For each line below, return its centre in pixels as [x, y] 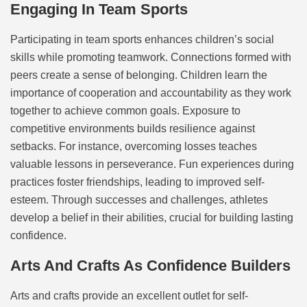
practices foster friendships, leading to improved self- [137, 182]
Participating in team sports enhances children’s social [142, 40]
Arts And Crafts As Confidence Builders [150, 265]
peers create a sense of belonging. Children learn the [139, 75]
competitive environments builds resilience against [133, 129]
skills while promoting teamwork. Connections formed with [151, 58]
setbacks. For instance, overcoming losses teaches [134, 147]
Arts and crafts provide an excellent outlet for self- [129, 295]
